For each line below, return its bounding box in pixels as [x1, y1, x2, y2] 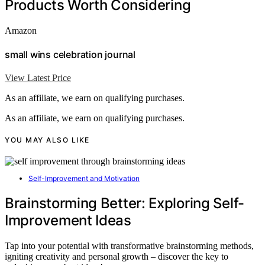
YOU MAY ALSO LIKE [5, 135, 90, 145]
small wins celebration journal [5, 48, 135, 60]
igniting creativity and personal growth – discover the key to [5, 251, 228, 262]
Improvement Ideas [5, 212, 131, 230]
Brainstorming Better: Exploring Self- [5, 195, 244, 212]
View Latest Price [5, 73, 71, 83]
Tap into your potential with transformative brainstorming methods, [5, 241, 254, 251]
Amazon [5, 25, 37, 35]
